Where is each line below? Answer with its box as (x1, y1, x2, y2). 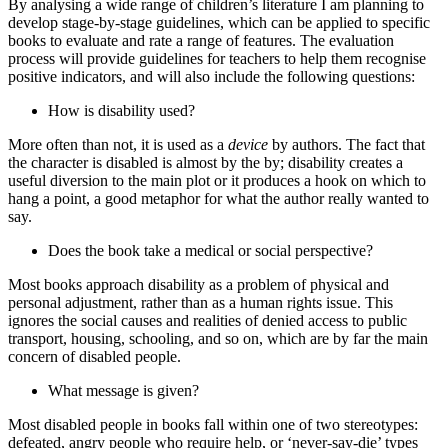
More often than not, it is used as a (8, 136, 228, 154)
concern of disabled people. (8, 348, 181, 366)
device (228, 136, 268, 154)
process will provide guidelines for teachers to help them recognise (8, 50, 426, 68)
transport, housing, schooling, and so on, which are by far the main (8, 330, 428, 348)
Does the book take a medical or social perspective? (48, 242, 373, 260)
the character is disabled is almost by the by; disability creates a (8, 154, 403, 172)
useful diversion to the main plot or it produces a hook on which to (8, 172, 426, 190)
